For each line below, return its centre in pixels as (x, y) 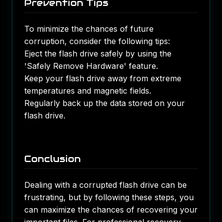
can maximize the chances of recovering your (111, 210)
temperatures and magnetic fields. (88, 91)
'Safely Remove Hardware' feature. (91, 66)
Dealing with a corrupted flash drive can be (106, 185)
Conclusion (53, 159)
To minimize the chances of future (89, 29)
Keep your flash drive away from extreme (103, 78)
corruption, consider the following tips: (97, 41)
